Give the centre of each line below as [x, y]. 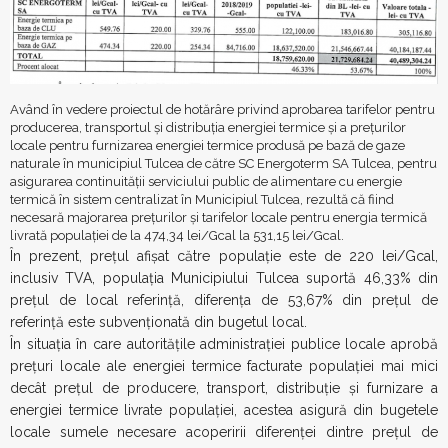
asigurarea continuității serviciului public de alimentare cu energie [206, 181]
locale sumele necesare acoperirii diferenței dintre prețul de [224, 431]
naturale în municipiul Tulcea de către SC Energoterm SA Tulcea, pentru [223, 163]
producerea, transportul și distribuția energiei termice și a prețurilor [208, 127]
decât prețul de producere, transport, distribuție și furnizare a [224, 387]
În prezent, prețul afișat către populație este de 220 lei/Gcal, [224, 255]
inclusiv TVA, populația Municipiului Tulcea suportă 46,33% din [224, 277]
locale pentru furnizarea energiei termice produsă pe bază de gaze [207, 145]
